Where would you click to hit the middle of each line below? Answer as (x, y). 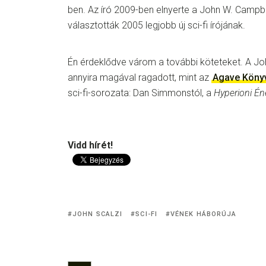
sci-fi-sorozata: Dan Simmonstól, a (141, 93)
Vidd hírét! (90, 145)
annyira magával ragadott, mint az (140, 77)
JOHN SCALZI (98, 214)
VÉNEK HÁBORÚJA (204, 214)
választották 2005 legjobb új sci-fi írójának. (156, 25)
